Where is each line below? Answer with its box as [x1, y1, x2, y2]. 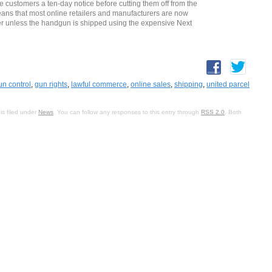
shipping [174, 80, 203, 89]
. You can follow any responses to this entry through [53, 108, 201, 115]
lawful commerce [71, 80, 127, 89]
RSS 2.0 [201, 108, 225, 115]
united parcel [206, 80, 250, 89]
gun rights [35, 80, 67, 89]
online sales [131, 80, 171, 89]
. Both [225, 108, 242, 115]
